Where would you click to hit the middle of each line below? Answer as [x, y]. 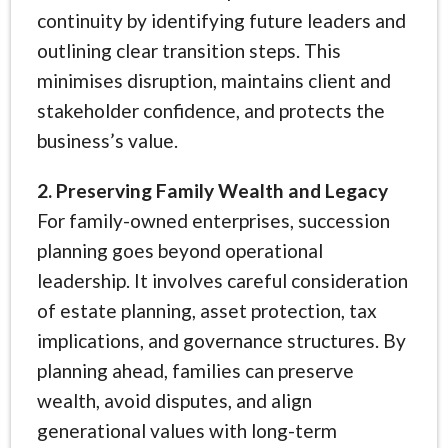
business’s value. [107, 140]
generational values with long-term [186, 430]
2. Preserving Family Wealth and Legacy [212, 190]
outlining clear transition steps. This [188, 50]
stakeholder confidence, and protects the [210, 110]
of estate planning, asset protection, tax [206, 310]
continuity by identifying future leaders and [221, 20]
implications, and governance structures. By [221, 340]
